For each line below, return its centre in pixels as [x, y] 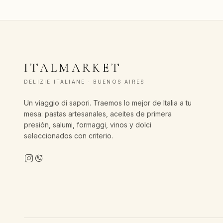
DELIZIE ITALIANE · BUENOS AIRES [85, 82]
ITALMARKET [73, 68]
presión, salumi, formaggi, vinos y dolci [88, 125]
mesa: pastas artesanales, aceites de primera [98, 114]
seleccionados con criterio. [68, 136]
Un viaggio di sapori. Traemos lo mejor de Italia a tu [108, 103]
